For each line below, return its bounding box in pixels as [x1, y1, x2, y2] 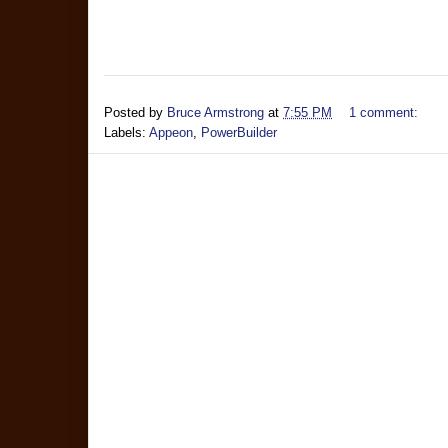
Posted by [104, 105, 167, 121]
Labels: [104, 125, 149, 141]
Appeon [149, 125, 193, 141]
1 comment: [349, 105, 422, 121]
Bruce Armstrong [167, 105, 264, 121]
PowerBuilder [201, 125, 277, 141]
